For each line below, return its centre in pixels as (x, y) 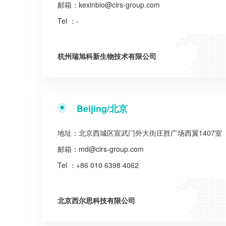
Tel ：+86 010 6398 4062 (98, 165)
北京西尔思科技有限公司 (96, 200)
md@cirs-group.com (111, 149)
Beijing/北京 (102, 108)
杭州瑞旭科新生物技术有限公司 (107, 56)
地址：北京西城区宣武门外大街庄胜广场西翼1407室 (140, 133)
